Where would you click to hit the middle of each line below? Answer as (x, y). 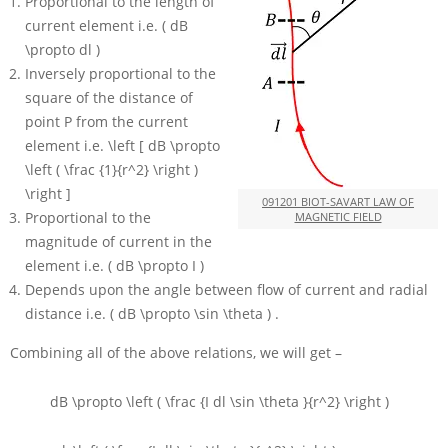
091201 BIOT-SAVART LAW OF (338, 202)
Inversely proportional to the (120, 74)
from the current (132, 122)
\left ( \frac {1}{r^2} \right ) (111, 170)
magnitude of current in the (118, 242)
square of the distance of (109, 98)
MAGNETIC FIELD (338, 217)
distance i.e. (67, 314)
